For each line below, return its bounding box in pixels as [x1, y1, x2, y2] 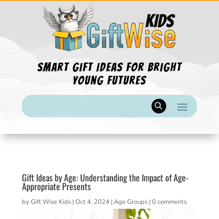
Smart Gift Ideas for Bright [37, 61, 182, 73]
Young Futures [72, 74, 147, 87]
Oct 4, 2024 [75, 197, 109, 206]
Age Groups [113, 197, 148, 206]
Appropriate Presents [22, 179, 91, 193]
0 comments [152, 197, 187, 206]
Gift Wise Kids [30, 197, 71, 206]
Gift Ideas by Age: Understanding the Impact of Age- [22, 171, 188, 184]
